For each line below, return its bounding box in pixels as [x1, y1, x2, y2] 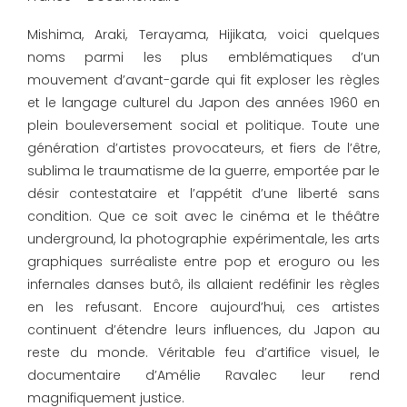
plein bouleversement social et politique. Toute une [27, 116, 380, 135]
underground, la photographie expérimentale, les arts [27, 230, 380, 249]
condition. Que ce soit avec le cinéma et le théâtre [27, 207, 380, 226]
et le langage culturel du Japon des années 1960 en [27, 94, 380, 113]
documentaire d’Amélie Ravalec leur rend [27, 366, 380, 385]
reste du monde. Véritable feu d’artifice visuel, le [27, 343, 380, 362]
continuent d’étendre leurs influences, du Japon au [27, 321, 380, 340]
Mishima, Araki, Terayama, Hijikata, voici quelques [27, 25, 380, 45]
